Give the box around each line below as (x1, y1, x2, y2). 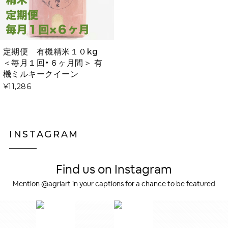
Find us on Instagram (56, 164, 172, 177)
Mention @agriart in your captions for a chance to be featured (13, 181, 215, 188)
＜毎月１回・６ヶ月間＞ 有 (3, 57, 103, 68)
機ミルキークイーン (3, 68, 87, 79)
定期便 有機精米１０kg (3, 46, 107, 56)
